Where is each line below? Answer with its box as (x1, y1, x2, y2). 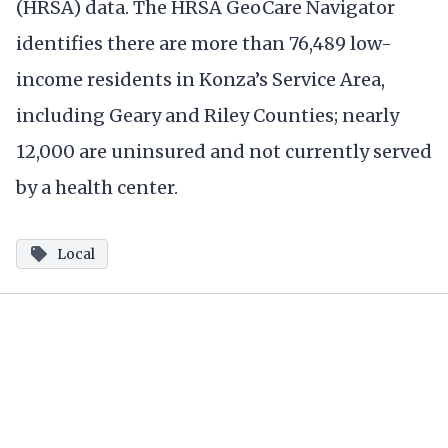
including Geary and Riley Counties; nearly (16, 103, 399, 127)
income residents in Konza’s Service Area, (16, 67, 385, 91)
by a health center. (16, 175, 178, 199)
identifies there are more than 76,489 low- (16, 31, 392, 55)
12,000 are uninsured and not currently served (16, 139, 432, 163)
